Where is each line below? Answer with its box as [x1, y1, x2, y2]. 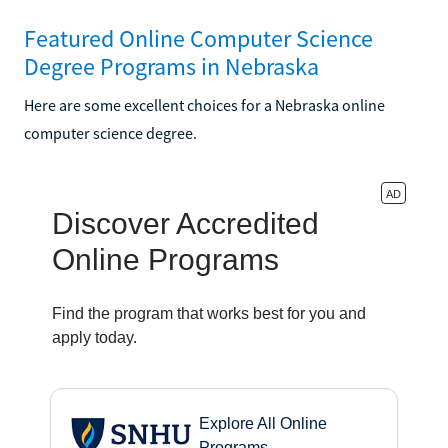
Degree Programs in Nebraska [24, 50, 319, 82]
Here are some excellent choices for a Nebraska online [24, 94, 385, 115]
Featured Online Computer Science [24, 22, 373, 54]
